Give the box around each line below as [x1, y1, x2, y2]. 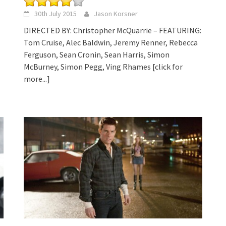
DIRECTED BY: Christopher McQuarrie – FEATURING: [24, 25, 202, 36]
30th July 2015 [34, 9, 77, 19]
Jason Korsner [94, 9, 138, 19]
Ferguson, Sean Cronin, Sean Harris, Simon [24, 49, 170, 60]
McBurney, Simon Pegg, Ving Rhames [24, 62, 153, 72]
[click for [152, 62, 183, 72]
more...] [24, 74, 50, 84]
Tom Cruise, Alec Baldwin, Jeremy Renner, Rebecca [24, 37, 198, 48]
